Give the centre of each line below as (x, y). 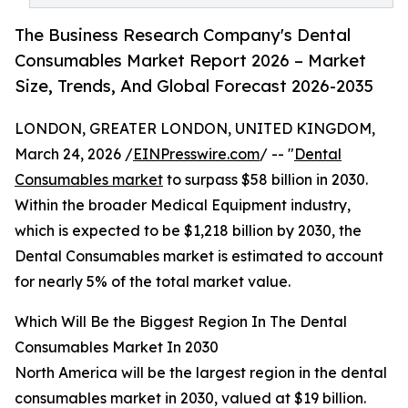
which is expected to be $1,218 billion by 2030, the (188, 231)
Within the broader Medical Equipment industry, (183, 205)
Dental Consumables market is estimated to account (199, 256)
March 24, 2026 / (74, 154)
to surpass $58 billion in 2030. (265, 180)
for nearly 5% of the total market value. (153, 282)
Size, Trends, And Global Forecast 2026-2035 (194, 86)
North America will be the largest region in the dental (201, 373)
